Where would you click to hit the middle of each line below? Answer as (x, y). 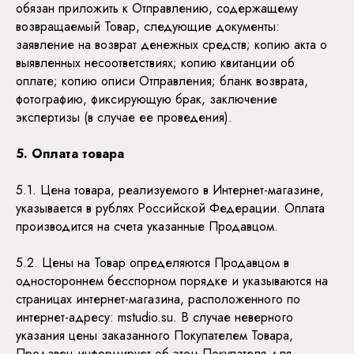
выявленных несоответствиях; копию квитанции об (155, 63)
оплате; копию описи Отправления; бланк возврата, (162, 81)
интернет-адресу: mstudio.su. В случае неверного (154, 317)
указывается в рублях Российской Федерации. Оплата (170, 208)
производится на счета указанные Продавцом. (147, 226)
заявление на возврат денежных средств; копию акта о (171, 45)
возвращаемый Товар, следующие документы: (148, 26)
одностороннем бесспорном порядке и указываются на (172, 281)
